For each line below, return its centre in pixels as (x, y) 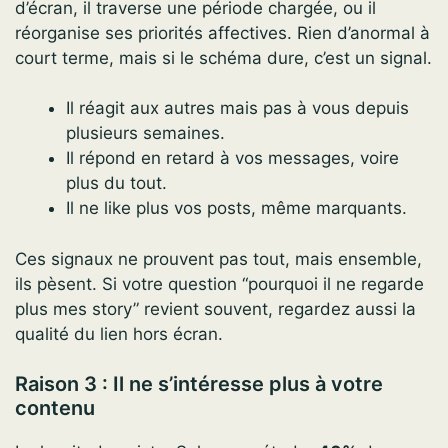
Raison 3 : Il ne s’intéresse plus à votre (199, 384)
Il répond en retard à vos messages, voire (232, 158)
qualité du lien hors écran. (119, 333)
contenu (55, 408)
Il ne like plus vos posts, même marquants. (236, 208)
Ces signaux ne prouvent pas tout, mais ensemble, (218, 258)
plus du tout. (116, 183)
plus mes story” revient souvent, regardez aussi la (215, 308)
